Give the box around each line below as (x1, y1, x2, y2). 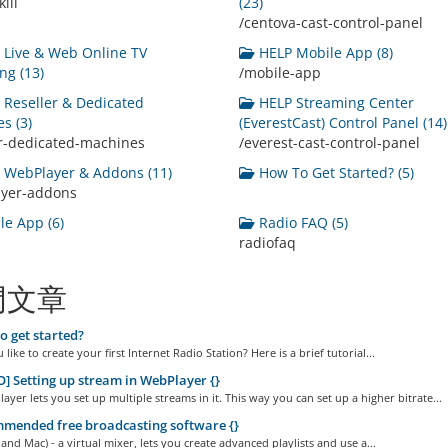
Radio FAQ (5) (254, 213, 348, 232)
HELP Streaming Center (254, 93, 414, 112)
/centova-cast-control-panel (238, 13, 423, 32)
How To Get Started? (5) (254, 163, 414, 182)
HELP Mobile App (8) (254, 43, 393, 62)
